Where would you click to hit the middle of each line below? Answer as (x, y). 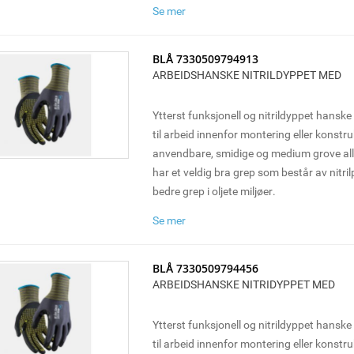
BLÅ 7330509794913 (205, 59)
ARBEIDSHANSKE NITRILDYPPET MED (247, 75)
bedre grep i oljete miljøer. (214, 191)
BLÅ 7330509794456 (205, 268)
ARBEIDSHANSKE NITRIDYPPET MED (243, 284)
